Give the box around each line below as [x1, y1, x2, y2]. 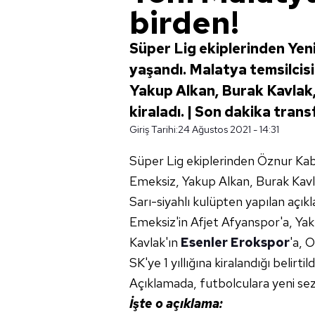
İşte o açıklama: [129, 295, 223, 311]
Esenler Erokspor [181, 234, 290, 250]
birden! [129, 2, 239, 43]
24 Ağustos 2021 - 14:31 [178, 123, 279, 136]
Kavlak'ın [129, 234, 181, 250]
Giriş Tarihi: [129, 123, 178, 136]
